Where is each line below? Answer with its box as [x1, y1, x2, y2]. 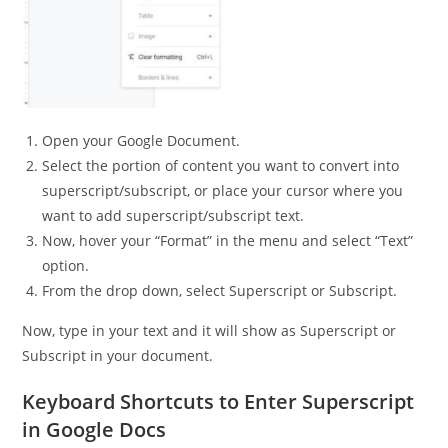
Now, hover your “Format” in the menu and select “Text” [42, 231, 414, 251]
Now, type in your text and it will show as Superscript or [22, 321, 397, 341]
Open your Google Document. [42, 131, 241, 151]
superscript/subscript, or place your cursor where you [42, 181, 404, 201]
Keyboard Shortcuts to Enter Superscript [22, 388, 415, 416]
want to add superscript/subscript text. [42, 206, 305, 226]
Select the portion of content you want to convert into [42, 156, 400, 176]
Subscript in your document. [22, 346, 214, 366]
